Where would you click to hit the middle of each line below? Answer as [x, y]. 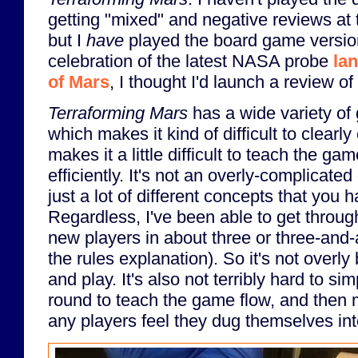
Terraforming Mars [118, 113]
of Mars [79, 82]
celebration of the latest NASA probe [191, 61]
